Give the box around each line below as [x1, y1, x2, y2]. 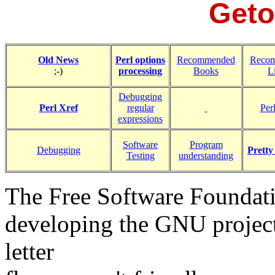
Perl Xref [39, 102, 78, 113]
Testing [126, 150, 155, 161]
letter [5, 238, 54, 265]
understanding [179, 150, 233, 161]
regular [126, 102, 154, 113]
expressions [118, 113, 163, 124]
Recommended [177, 54, 235, 65]
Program [189, 139, 223, 150]
